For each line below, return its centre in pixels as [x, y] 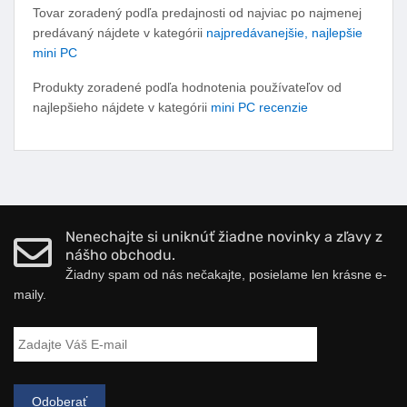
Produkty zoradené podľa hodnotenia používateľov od [187, 87]
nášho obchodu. [120, 254]
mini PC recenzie [259, 107]
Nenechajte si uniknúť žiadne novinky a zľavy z [224, 236]
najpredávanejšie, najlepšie [284, 32]
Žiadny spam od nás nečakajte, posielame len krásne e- [226, 274]
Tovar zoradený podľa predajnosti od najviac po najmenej [197, 12]
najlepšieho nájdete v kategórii [122, 107]
